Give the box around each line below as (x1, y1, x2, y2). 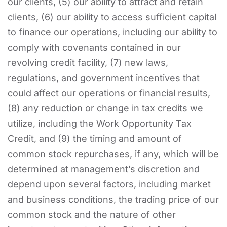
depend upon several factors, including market (8, 178, 211, 190)
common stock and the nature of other (8, 209, 176, 220)
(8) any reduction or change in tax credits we (8, 102, 203, 113)
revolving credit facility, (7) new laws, (8, 57, 168, 68)
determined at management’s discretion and (8, 163, 200, 174)
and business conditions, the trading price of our (8, 194, 219, 205)
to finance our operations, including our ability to (8, 26, 217, 37)
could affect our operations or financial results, (8, 87, 210, 98)
